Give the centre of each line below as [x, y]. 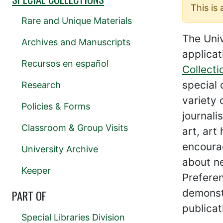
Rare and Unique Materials [77, 21]
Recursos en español [65, 64]
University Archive [60, 149]
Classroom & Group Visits [75, 128]
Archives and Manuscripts [76, 42]
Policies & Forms [56, 107]
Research [41, 85]
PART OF [29, 196]
